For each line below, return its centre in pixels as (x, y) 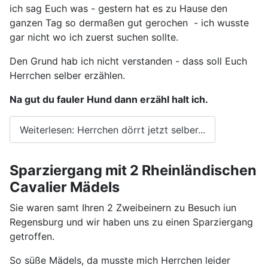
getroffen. (32, 237)
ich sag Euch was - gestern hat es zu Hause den (118, 8)
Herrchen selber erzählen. (67, 75)
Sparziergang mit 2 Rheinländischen (133, 170)
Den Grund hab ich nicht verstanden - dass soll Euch (128, 61)
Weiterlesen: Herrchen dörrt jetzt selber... (112, 130)
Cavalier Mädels (65, 187)
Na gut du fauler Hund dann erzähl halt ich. (109, 99)
